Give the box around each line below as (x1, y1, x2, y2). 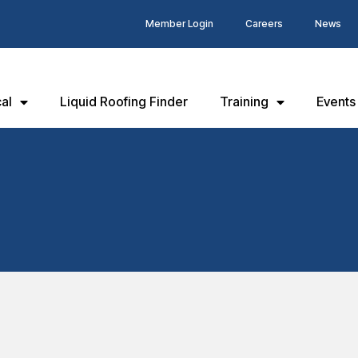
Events (316, 93, 356, 109)
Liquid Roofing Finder (60, 93, 188, 109)
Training (220, 93, 268, 109)
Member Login (145, 18, 213, 30)
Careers (245, 18, 283, 30)
